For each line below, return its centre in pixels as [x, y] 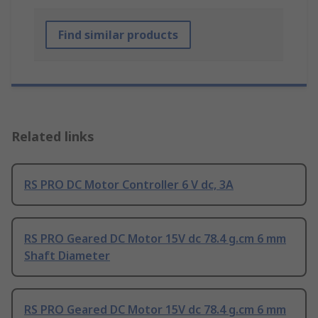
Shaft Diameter [67, 256]
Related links [53, 137]
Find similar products [118, 35]
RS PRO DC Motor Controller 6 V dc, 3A [129, 185]
